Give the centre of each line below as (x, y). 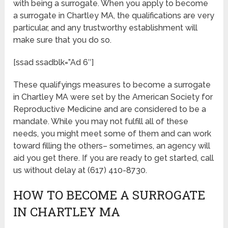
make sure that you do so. (63, 40)
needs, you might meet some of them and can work (112, 134)
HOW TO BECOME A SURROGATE (109, 195)
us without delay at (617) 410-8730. (80, 170)
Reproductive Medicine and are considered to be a (110, 109)
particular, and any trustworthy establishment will (106, 28)
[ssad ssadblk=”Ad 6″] (54, 63)
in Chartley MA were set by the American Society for (113, 97)
